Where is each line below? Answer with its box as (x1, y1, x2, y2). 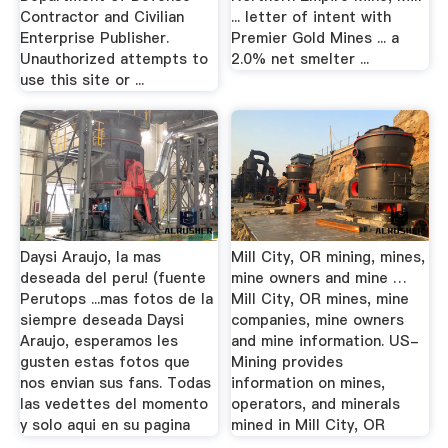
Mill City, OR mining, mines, (231, 246, 426, 267)
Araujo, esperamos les (19, 330, 178, 351)
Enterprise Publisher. (19, 27, 169, 48)
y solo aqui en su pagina (19, 414, 190, 435)
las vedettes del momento (19, 393, 208, 414)
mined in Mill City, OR (231, 414, 386, 435)
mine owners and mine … (231, 267, 408, 288)
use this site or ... (19, 69, 144, 90)
